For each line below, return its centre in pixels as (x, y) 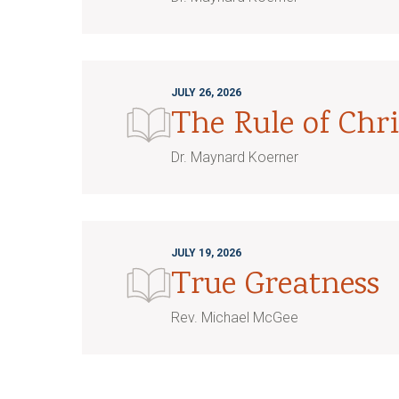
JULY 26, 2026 (206, 93)
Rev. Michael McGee (235, 318)
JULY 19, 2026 (206, 253)
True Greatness (275, 286)
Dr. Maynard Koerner (235, 158)
